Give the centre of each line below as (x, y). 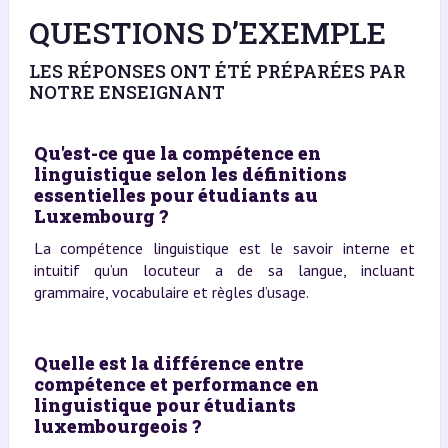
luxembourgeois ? (117, 425)
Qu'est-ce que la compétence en (177, 152)
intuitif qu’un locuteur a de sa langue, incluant (224, 269)
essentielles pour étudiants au (175, 194)
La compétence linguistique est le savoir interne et (224, 247)
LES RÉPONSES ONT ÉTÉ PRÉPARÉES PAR (217, 70)
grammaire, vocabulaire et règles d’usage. (171, 291)
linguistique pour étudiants (164, 404)
